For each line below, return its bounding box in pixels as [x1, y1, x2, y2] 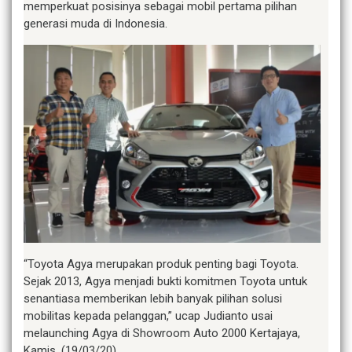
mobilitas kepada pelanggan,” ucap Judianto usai [24, 308, 273, 323]
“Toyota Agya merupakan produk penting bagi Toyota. [24, 256, 299, 271]
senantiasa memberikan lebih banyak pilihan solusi [24, 291, 282, 306]
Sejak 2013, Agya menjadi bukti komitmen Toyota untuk [24, 273, 307, 288]
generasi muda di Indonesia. [24, 16, 167, 31]
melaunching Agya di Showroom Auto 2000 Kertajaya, [24, 325, 300, 340]
